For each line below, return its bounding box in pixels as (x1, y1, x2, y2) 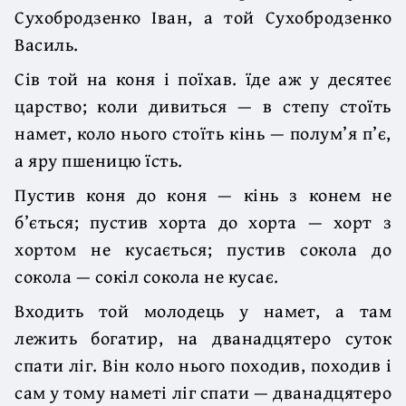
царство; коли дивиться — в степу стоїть (14, 92, 391, 119)
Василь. (14, 30, 79, 57)
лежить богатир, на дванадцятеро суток (14, 324, 391, 351)
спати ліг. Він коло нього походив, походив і (14, 351, 391, 378)
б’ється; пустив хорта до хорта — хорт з (14, 208, 391, 235)
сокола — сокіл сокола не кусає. (14, 262, 279, 289)
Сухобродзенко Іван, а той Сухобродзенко (14, 3, 391, 30)
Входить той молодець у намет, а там (14, 296, 391, 324)
